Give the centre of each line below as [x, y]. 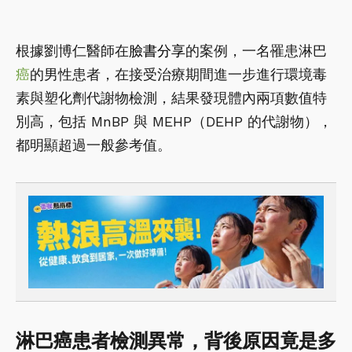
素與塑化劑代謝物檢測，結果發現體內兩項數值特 [171, 98]
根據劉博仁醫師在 [72, 51]
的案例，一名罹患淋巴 [256, 51]
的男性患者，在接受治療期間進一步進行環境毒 [178, 75]
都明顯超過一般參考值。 [93, 145]
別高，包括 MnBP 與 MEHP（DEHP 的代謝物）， [174, 122]
